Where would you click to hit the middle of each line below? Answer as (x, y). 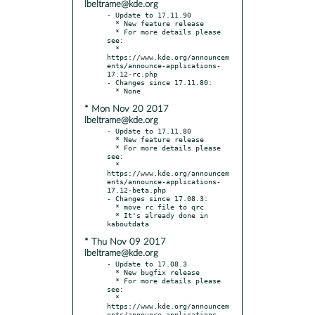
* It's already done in (111, 215)
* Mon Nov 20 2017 (127, 109)
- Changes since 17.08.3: (157, 198)
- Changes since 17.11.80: (160, 82)
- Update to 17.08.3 (147, 263)
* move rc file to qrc (111, 206)
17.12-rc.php (132, 73)
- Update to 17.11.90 (149, 14)
